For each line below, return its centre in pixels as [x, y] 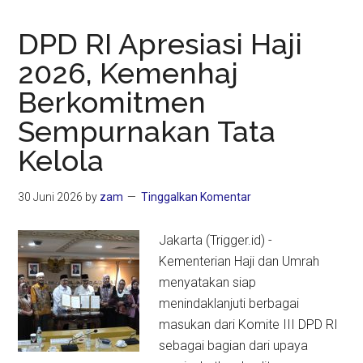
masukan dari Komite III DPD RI [249, 325]
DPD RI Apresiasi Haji [160, 44]
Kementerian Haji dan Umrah [239, 262]
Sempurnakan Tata [147, 132]
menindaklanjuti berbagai [229, 304]
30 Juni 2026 [51, 197]
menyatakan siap [208, 283]
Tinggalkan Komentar [196, 197]
